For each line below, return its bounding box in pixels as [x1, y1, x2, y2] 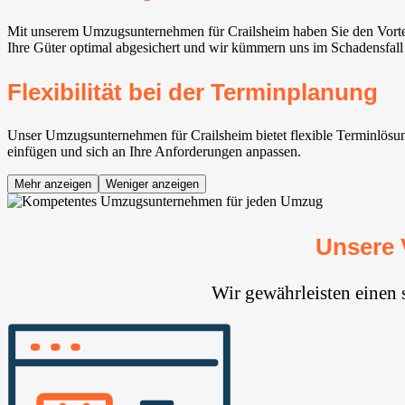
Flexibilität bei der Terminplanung [7, 80, 378, 106]
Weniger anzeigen [106, 177, 199, 192]
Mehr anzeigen [14, 177, 91, 192]
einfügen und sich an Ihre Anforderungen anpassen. [7, 144, 301, 160]
